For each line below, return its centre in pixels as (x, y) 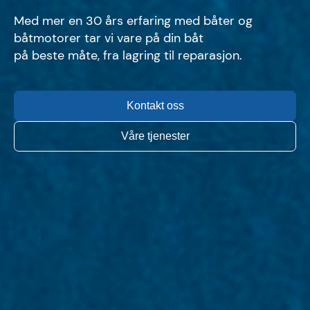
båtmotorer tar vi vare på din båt (109, 38)
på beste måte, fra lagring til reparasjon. (128, 56)
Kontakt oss (155, 106)
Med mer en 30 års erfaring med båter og (133, 21)
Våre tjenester (155, 136)
